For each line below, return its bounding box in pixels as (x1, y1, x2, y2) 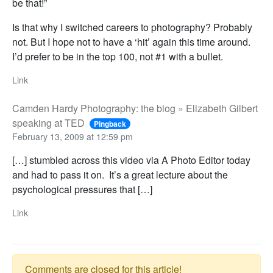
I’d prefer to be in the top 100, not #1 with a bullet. (12, 49, 223, 64)
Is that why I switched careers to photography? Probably (12, 20, 252, 35)
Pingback (94, 118, 127, 130)
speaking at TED (12, 116, 85, 130)
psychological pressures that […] (12, 182, 152, 197)
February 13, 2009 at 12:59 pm (12, 130, 133, 143)
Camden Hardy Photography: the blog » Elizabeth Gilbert (12, 101, 258, 116)
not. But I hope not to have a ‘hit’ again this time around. (12, 35, 250, 49)
